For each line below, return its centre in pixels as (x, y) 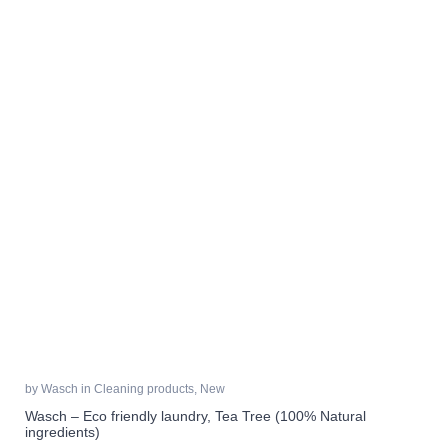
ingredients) (62, 431)
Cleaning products (144, 388)
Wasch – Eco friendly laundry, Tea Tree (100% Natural (195, 415)
